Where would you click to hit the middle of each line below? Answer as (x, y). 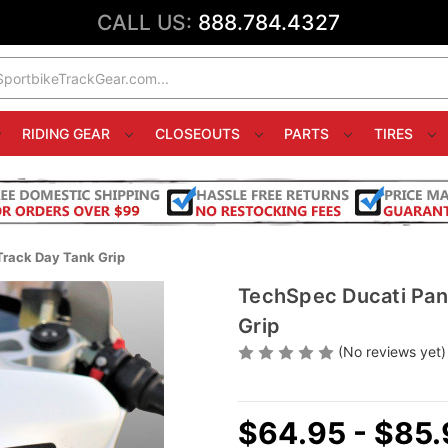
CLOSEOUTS (199, 133)
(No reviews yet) (392, 351)
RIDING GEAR (68, 133)
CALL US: (147, 22)
